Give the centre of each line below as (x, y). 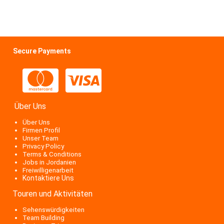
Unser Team (40, 138)
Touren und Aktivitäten (50, 194)
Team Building (43, 218)
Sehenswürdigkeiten (53, 210)
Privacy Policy (43, 146)
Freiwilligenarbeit (48, 170)
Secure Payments (42, 51)
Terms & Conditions (52, 154)
